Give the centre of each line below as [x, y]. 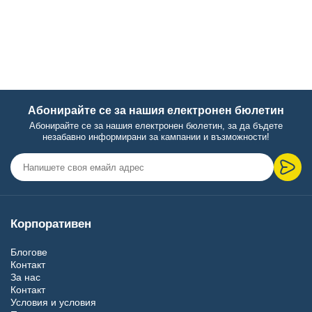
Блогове [29, 252]
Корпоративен [51, 224]
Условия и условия [53, 302]
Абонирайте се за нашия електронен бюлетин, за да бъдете [156, 126]
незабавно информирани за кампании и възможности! [156, 137]
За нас [25, 277]
